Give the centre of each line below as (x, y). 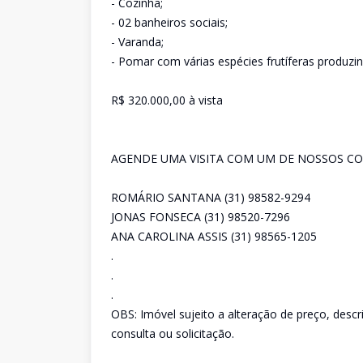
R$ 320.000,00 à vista (167, 100)
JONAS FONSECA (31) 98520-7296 (201, 217)
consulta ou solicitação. (173, 333)
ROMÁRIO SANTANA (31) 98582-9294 (211, 197)
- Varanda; (137, 42)
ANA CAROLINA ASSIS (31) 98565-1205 (214, 236)
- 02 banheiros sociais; (169, 22)
